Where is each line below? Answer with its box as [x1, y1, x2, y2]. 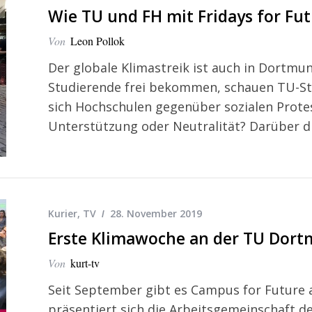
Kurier [48, 206, 77, 220]
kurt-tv [70, 255, 100, 270]
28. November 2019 [110, 206, 202, 220]
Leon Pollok [70, 33, 125, 49]
